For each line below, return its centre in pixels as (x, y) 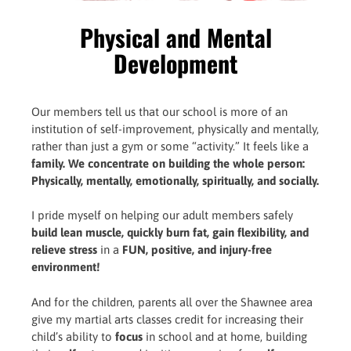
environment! (65, 267)
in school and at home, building (225, 336)
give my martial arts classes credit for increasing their (167, 319)
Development (175, 63)
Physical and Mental (175, 37)
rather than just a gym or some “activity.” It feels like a (170, 146)
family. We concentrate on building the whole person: (168, 163)
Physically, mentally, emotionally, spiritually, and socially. (175, 180)
